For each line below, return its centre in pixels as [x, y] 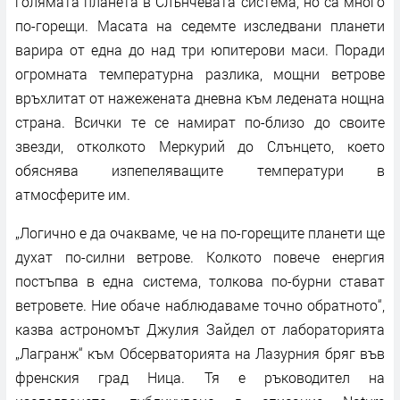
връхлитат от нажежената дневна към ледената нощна [200, 97]
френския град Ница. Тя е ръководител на [200, 377]
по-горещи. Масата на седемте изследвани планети [200, 25]
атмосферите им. [73, 194]
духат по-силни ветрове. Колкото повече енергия [200, 256]
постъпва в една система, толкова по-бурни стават [200, 280]
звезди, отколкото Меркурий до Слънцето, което [200, 146]
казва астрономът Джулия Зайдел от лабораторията [200, 329]
